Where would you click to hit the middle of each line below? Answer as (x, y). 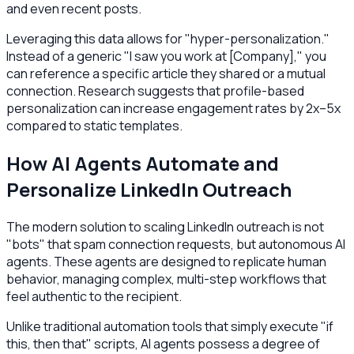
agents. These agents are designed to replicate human (166, 262)
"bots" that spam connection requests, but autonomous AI (176, 245)
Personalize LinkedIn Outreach (149, 190)
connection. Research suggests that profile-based (155, 91)
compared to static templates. (94, 126)
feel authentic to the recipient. (94, 297)
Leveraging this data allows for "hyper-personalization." (168, 39)
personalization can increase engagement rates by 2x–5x (173, 109)
